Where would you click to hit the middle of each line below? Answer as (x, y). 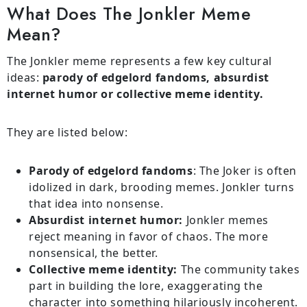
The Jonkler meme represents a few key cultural (139, 61)
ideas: (25, 78)
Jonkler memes (226, 220)
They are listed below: (67, 133)
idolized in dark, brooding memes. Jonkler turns (162, 187)
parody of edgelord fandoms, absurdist (156, 78)
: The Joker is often (245, 171)
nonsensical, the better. (94, 253)
